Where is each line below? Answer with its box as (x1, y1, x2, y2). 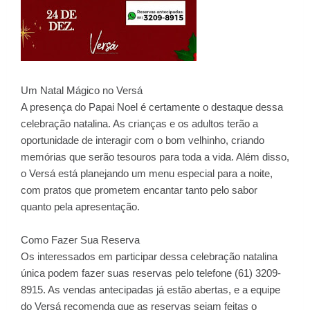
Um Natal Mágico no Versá (21, 84, 143, 96)
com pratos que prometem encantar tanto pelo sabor (21, 184, 257, 196)
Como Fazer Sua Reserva (21, 234, 140, 246)
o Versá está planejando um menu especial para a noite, (21, 167, 273, 179)
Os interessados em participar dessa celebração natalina (21, 250, 277, 262)
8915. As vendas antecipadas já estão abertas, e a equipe (21, 284, 280, 295)
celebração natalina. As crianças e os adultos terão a (21, 118, 258, 129)
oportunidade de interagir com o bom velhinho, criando (21, 134, 264, 146)
